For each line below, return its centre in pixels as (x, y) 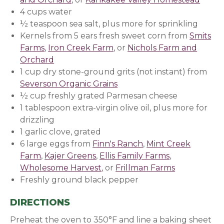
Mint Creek (169, 143)
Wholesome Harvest (61, 167)
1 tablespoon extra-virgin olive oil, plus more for (114, 107)
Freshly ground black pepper (79, 179)
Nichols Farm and (162, 47)
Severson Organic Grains (69, 83)
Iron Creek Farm (81, 47)
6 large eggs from (56, 143)
